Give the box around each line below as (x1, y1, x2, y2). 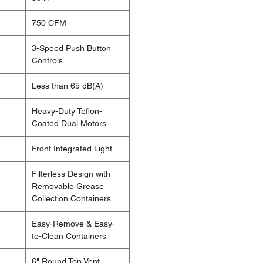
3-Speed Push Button (32, 43, 111, 53)
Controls (32, 56, 63, 66)
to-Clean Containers (32, 231, 106, 241)
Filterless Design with (32, 169, 110, 179)
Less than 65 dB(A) (32, 81, 103, 91)
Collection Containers (32, 194, 111, 204)
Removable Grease (32, 181, 104, 191)
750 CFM (32, 18, 66, 28)
